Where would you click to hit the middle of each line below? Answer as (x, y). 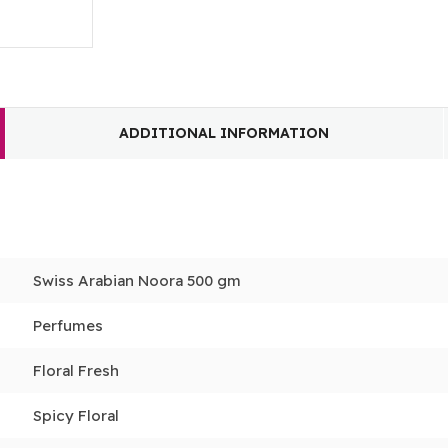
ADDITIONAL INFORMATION (224, 133)
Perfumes (67, 326)
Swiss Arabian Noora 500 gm (136, 281)
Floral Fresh (75, 371)
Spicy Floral (75, 416)
